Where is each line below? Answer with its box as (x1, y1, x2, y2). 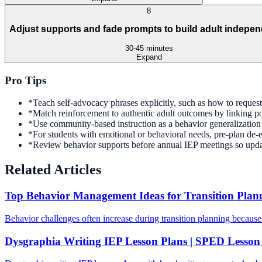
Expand (136, 52, 162, 61)
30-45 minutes (125, 43, 173, 53)
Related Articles (5, 162, 101, 178)
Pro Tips (5, 74, 46, 87)
